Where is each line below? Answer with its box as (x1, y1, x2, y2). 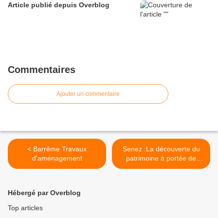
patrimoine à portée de (126, 154, 196, 163)
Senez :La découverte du (122, 145, 200, 153)
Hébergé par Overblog (8, 189, 81, 197)
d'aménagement (32, 154, 82, 163)
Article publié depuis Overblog (79, 1, 109, 9)
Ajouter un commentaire (56, 91, 120, 98)
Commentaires (8, 64, 75, 75)
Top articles (8, 204, 43, 212)
